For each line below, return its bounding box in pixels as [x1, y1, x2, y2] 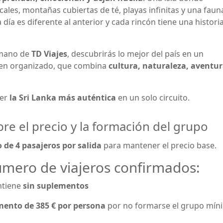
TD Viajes [31, 48, 67, 59]
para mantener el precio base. [102, 140, 217, 151]
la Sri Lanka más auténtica [9, 92, 116, 103]
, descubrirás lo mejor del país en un [67, 48, 204, 59]
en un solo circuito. [116, 92, 190, 103]
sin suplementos [23, 180, 89, 191]
